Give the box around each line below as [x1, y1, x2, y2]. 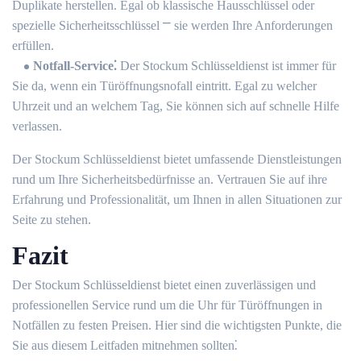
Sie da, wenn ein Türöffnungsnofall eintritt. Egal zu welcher [12, 79, 317, 93]
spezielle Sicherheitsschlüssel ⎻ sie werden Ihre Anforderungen [12, 19, 333, 32]
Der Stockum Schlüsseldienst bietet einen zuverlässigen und [12, 278, 316, 292]
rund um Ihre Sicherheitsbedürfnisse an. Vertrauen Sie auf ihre [12, 172, 327, 186]
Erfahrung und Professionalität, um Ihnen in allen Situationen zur [12, 193, 342, 206]
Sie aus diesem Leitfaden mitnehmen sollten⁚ [12, 338, 238, 352]
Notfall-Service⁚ [33, 59, 117, 73]
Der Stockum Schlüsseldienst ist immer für [117, 59, 336, 73]
